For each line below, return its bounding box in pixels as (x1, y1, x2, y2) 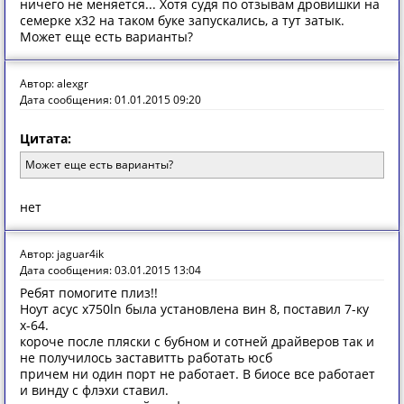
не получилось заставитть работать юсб (20, 349, 272, 366)
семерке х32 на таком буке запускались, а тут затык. (20, 12, 344, 29)
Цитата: (20, 130, 71, 147)
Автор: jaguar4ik (20, 246, 104, 262)
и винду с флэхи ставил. (20, 381, 169, 399)
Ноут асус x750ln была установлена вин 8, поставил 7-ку (20, 300, 369, 317)
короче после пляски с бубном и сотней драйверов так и (20, 333, 374, 350)
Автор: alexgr (20, 76, 88, 91)
